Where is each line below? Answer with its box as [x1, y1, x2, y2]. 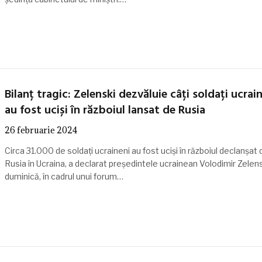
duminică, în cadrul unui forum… [4, 171, 123, 182]
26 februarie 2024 [4, 125, 77, 136]
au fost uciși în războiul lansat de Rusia [4, 101, 205, 120]
